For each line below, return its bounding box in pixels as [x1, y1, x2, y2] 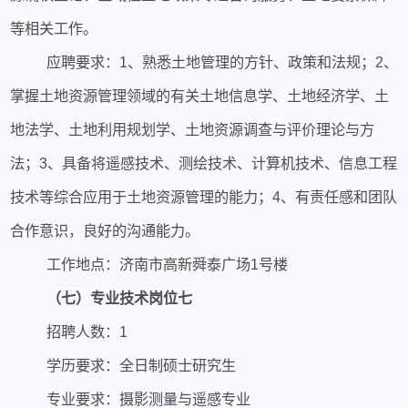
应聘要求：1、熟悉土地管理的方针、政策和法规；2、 [46, 53, 398, 70]
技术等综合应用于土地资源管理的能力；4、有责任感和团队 [10, 188, 398, 205]
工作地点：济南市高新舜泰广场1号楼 [46, 255, 288, 272]
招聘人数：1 [46, 322, 127, 340]
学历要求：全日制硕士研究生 [46, 356, 236, 373]
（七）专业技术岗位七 [46, 289, 192, 306]
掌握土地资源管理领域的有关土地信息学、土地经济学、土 [10, 87, 390, 104]
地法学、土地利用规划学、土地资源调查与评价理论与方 [10, 120, 375, 138]
